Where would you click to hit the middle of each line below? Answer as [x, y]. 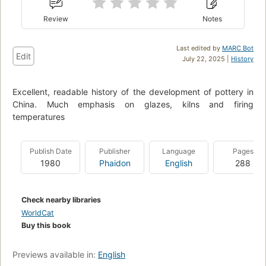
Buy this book [46, 226]
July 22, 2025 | [207, 59]
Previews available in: [55, 255]
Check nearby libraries [61, 200]
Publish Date [50, 151]
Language [179, 151]
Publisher [115, 151]
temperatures [39, 117]
